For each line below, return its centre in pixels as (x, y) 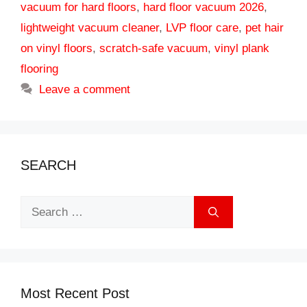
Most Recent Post (75, 294)
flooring (39, 69)
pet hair (265, 28)
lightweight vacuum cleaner (90, 28)
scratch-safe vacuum (153, 49)
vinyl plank (242, 49)
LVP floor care (202, 28)
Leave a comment (85, 90)
